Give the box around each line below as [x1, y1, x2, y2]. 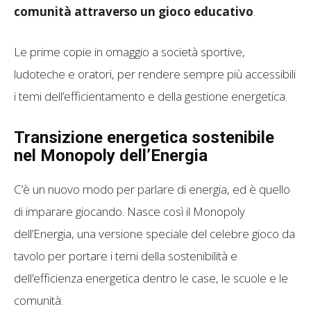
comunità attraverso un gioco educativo [14, 3, 253, 20]
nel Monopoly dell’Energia [14, 146, 208, 166]
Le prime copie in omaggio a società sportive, [14, 44, 245, 60]
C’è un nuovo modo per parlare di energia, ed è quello [14, 181, 290, 198]
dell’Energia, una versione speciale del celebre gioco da [14, 226, 295, 242]
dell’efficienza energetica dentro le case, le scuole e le [14, 270, 288, 287]
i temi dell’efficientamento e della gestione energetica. [14, 88, 287, 105]
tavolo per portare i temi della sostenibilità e [14, 248, 237, 264]
